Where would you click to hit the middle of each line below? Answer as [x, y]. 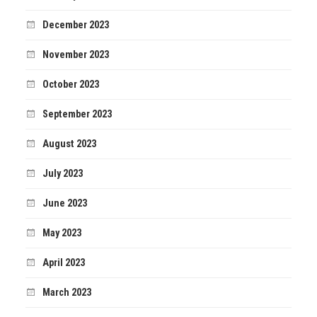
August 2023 [69, 144]
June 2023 [64, 204]
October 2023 [70, 85]
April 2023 [63, 263]
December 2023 [75, 25]
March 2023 [67, 293]
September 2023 [77, 115]
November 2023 [75, 55]
